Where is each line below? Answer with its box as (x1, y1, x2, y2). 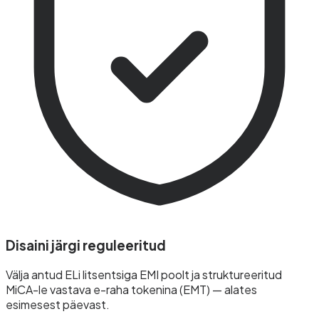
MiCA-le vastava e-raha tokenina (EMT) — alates (6, 281, 257, 297)
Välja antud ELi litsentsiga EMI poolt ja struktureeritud (6, 266, 282, 282)
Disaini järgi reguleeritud (6, 236, 166, 253)
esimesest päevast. (6, 296, 110, 312)
